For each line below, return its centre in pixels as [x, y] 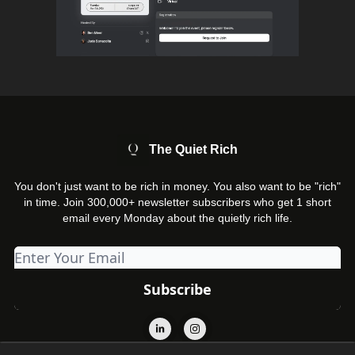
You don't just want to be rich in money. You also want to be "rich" [177, 186]
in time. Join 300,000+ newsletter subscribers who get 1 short [177, 202]
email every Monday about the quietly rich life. [177, 218]
